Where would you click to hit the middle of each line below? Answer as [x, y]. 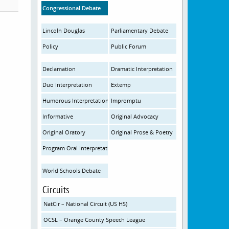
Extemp [121, 85]
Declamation [59, 69]
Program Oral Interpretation [79, 148]
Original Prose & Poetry [142, 132]
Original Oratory [64, 132]
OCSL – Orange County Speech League [94, 220]
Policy [51, 46]
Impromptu [126, 100]
